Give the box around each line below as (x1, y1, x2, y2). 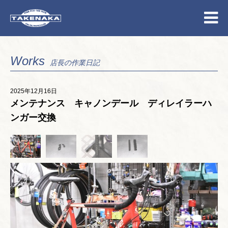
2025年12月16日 (10, 88, 57, 95)
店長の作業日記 (50, 59, 100, 67)
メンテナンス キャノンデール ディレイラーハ (10, 98, 212, 108)
